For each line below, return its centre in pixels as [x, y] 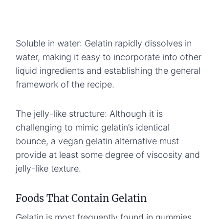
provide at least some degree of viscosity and [108, 154]
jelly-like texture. [48, 168]
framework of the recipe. [65, 84]
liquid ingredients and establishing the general [108, 70]
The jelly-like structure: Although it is [89, 113]
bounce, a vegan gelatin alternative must [97, 141]
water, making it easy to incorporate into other [109, 57]
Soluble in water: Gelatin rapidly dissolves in [104, 43]
